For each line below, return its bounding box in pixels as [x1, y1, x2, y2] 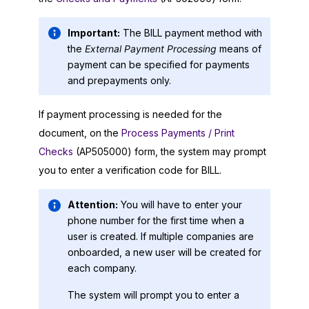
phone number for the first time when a [68, 214, 244, 226]
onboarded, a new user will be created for [68, 246, 261, 258]
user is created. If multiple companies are [68, 230, 254, 242]
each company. [68, 261, 137, 274]
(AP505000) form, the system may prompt [73, 146, 266, 158]
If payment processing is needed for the [39, 108, 222, 121]
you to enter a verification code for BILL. [39, 164, 221, 177]
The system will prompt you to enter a [68, 288, 239, 301]
